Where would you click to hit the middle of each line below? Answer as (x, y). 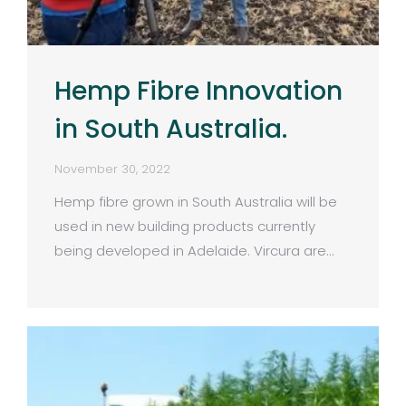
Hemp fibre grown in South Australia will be (196, 201)
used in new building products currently (185, 226)
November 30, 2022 (112, 169)
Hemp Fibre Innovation (198, 91)
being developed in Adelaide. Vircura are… (194, 250)
